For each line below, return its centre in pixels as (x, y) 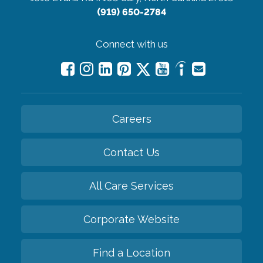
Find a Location (131, 252)
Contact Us (131, 152)
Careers (131, 119)
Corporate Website (131, 219)
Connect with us (131, 44)
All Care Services (131, 186)
